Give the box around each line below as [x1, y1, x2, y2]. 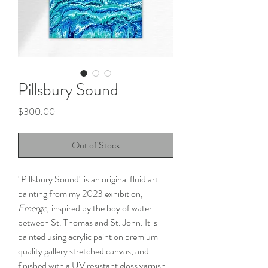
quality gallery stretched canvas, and [18, 244, 149, 258]
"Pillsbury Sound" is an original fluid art [18, 172, 158, 186]
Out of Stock [71, 138, 120, 152]
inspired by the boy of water [51, 201, 152, 215]
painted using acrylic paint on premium [18, 230, 158, 243]
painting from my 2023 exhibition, [18, 187, 143, 200]
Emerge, [18, 201, 51, 215]
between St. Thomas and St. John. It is [18, 215, 157, 229]
